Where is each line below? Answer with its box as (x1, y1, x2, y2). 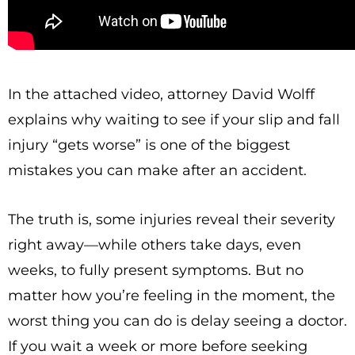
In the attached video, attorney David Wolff (8, 86, 315, 103)
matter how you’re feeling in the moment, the (8, 287, 335, 304)
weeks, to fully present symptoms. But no (8, 261, 303, 279)
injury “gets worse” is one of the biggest (8, 136, 290, 154)
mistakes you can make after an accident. (8, 162, 307, 179)
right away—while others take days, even (8, 236, 301, 254)
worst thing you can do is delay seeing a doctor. (8, 312, 347, 330)
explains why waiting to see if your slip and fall (8, 111, 340, 128)
